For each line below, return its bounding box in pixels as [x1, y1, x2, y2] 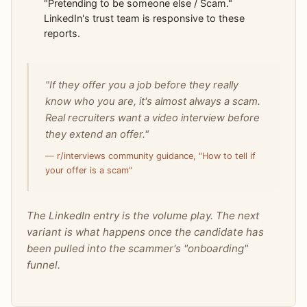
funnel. [26, 258, 60, 272]
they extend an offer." [45, 127, 149, 140]
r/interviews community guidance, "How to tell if [56, 151, 256, 162]
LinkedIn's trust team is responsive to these [44, 12, 245, 24]
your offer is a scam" [45, 165, 132, 176]
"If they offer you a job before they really [45, 78, 238, 91]
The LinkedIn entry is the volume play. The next [26, 209, 260, 223]
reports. [44, 27, 81, 39]
